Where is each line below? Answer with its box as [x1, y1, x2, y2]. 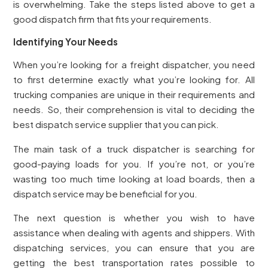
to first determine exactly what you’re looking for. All [13, 74, 255, 86]
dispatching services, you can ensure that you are [13, 241, 255, 253]
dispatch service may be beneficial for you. [13, 187, 198, 199]
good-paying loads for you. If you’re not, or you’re [13, 157, 255, 169]
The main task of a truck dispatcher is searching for [13, 142, 255, 154]
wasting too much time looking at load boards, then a [13, 172, 255, 184]
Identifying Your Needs [13, 36, 118, 48]
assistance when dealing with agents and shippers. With [13, 226, 255, 238]
